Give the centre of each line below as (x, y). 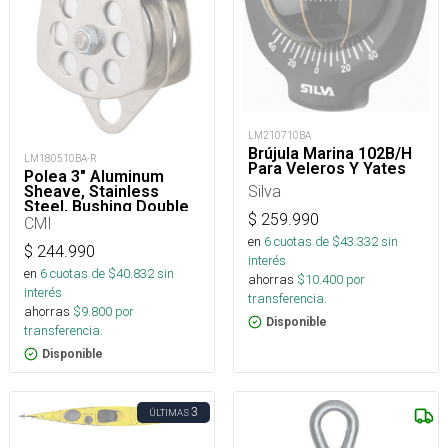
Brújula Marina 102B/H (330, 153)
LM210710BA (279, 135)
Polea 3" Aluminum (94, 176)
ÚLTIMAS (169, 412)
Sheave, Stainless (91, 191)
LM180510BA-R (60, 158)
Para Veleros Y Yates (327, 168)
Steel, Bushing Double (106, 206)
